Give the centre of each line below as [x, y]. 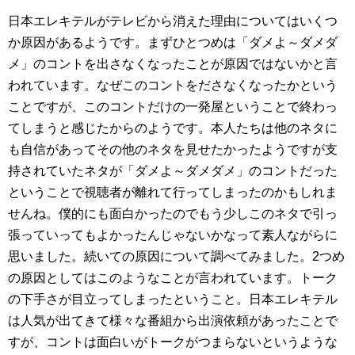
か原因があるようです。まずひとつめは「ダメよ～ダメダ [173, 42]
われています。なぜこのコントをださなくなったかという [173, 85]
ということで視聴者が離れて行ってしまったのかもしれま [173, 192]
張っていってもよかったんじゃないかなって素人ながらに [173, 235]
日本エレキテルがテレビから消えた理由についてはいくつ [173, 21]
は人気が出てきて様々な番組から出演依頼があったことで [173, 320]
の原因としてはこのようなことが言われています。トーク [173, 277]
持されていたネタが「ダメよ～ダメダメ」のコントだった [173, 170]
